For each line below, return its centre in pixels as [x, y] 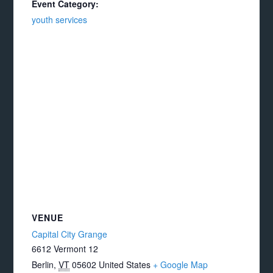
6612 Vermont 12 [65, 249]
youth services [60, 19]
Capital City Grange [70, 234]
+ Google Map [181, 264]
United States [125, 264]
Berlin [43, 264]
